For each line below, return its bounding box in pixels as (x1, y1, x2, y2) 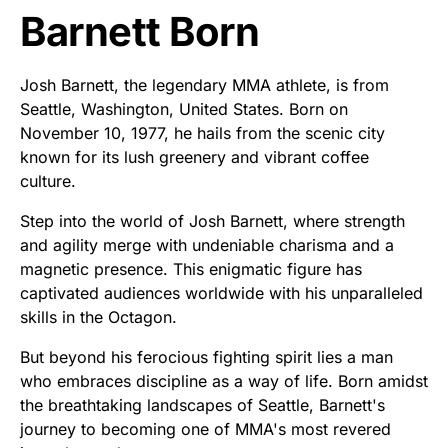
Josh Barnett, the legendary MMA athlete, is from (20, 75, 389, 96)
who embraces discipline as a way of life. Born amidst (20, 371, 428, 392)
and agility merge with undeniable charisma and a (20, 235, 394, 256)
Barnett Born (20, 7, 259, 57)
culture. (20, 171, 76, 192)
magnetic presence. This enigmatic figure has (20, 259, 362, 280)
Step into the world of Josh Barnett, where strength (20, 211, 405, 232)
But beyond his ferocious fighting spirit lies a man (20, 347, 393, 368)
